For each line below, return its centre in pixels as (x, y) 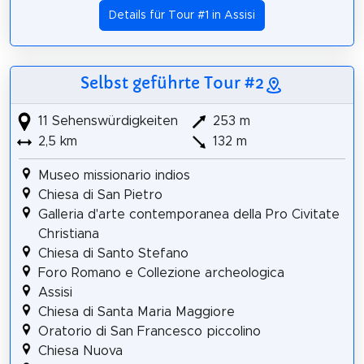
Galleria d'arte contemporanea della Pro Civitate (188, 215)
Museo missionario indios (114, 176)
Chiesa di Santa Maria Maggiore (136, 312)
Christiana (68, 234)
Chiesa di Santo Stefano (113, 254)
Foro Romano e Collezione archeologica (161, 273)
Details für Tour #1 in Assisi (182, 16)
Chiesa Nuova (80, 351)
